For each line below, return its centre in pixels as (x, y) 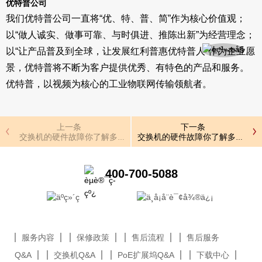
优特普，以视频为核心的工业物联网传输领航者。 (109, 84)
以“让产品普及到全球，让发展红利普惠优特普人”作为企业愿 (130, 51)
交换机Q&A (75, 255)
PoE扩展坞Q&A (146, 255)
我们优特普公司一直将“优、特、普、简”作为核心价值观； (126, 18)
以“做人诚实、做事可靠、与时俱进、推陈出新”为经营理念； (130, 35)
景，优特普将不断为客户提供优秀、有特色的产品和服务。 (127, 68)
